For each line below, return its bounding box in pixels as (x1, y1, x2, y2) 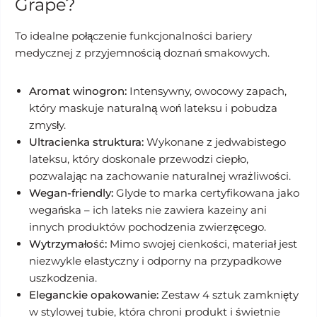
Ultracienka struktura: (29, 135, 144, 149)
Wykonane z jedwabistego (144, 135, 286, 149)
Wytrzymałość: (29, 237, 107, 250)
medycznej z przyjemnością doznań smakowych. (15, 46, 270, 59)
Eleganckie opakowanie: (29, 288, 158, 301)
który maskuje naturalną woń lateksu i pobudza (29, 101, 277, 115)
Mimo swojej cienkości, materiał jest (107, 237, 297, 250)
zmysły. (29, 118, 66, 132)
